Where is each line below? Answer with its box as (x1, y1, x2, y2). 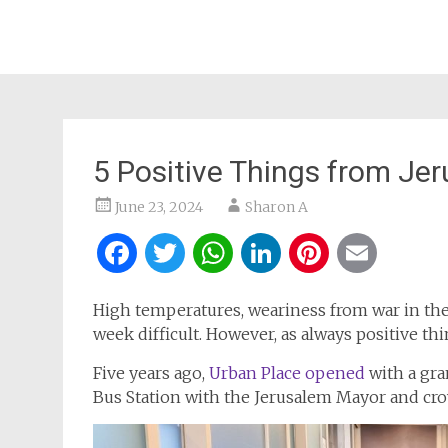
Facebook (141, 233, 284, 273)
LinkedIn (285, 233, 423, 273)
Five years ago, (93, 363, 209, 383)
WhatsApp (237, 233, 397, 273)
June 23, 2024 (115, 198, 203, 216)
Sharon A (245, 198, 308, 216)
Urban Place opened (209, 363, 365, 383)
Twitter (189, 233, 303, 273)
